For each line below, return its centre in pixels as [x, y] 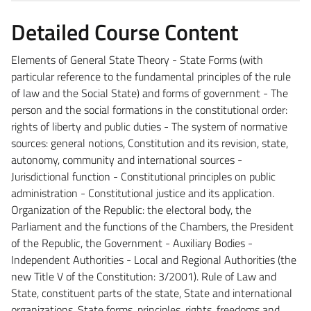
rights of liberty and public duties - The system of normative [149, 126]
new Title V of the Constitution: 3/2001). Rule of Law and [144, 276]
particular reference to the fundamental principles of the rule [151, 76]
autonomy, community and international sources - [127, 159]
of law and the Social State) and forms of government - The [150, 93]
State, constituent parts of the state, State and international [152, 293]
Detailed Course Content [125, 32]
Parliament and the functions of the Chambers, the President [152, 226]
